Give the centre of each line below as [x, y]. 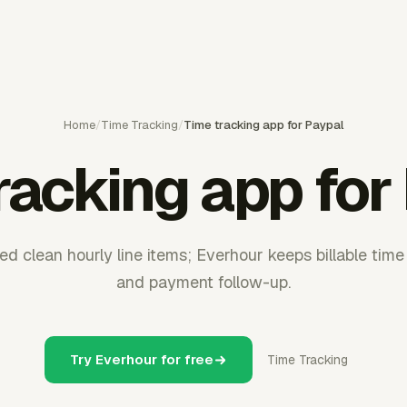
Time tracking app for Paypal [263, 125]
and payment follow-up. [203, 282]
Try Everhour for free [142, 359]
